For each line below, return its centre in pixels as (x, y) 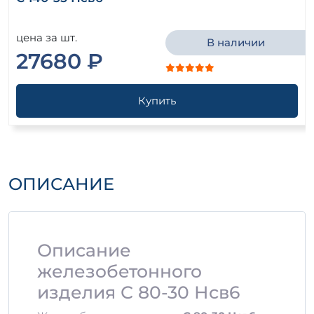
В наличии (235, 43)
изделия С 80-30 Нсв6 (138, 293)
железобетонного (120, 272)
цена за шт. (47, 38)
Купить (157, 101)
